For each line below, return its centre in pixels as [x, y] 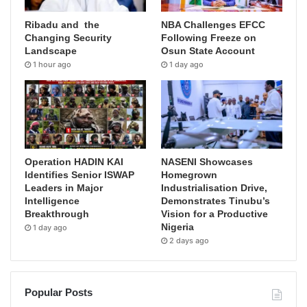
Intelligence [52, 200]
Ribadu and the [62, 25]
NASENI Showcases [207, 161]
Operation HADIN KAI [74, 161]
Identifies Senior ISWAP [79, 174]
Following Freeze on [209, 38]
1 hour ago [52, 65]
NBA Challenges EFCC [213, 25]
